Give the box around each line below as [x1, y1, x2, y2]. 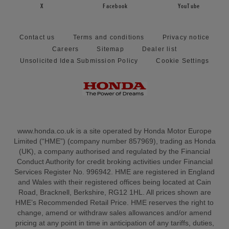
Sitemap [97, 45, 124, 53]
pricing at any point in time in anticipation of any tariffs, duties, [15, 219, 214, 227]
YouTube [178, 2, 200, 11]
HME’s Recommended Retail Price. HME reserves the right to [15, 199, 214, 207]
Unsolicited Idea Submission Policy [19, 57, 139, 65]
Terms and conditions [73, 34, 145, 41]
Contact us [19, 34, 55, 41]
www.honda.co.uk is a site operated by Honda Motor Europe [17, 127, 212, 135]
